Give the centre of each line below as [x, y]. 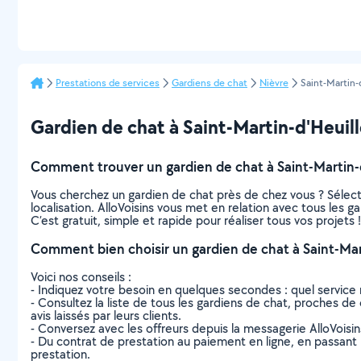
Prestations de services [108, 83]
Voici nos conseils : [81, 277]
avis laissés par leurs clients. [106, 315]
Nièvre [274, 83]
